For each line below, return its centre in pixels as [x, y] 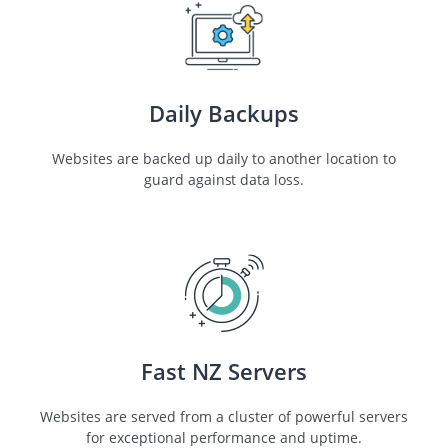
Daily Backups [224, 113]
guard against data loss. [224, 179]
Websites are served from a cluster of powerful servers [224, 416]
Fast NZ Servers [224, 371]
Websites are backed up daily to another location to [224, 158]
